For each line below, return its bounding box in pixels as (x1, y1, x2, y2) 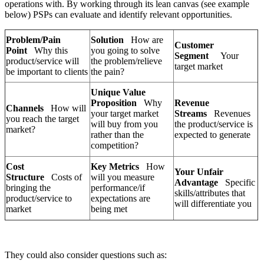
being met (91, 204, 127, 214)
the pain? (91, 67, 124, 77)
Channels (6, 103, 44, 114)
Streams (174, 108, 207, 119)
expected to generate (174, 130, 250, 140)
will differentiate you (174, 199, 252, 209)
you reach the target (6, 114, 79, 124)
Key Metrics (91, 161, 139, 172)
